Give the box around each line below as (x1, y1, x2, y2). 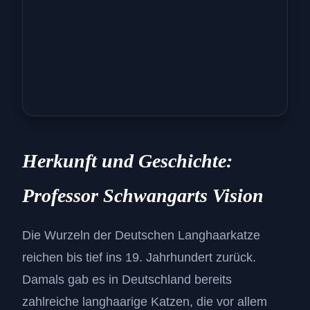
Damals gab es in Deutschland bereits (22, 273, 232, 287)
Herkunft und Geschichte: (22, 150, 232, 172)
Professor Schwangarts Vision (22, 185, 264, 207)
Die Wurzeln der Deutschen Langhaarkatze (22, 228, 260, 243)
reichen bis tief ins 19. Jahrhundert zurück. (22, 250, 256, 265)
